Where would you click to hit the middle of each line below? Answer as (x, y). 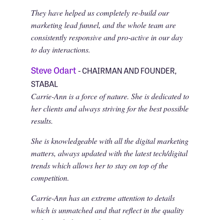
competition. (50, 177)
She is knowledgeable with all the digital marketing (110, 140)
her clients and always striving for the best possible (110, 108)
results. (42, 120)
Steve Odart (54, 69)
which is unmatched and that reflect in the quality (107, 210)
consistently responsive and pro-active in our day (107, 37)
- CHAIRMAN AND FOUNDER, (127, 70)
